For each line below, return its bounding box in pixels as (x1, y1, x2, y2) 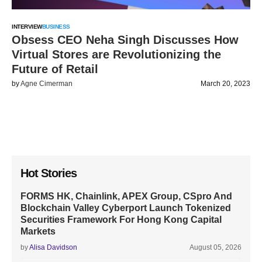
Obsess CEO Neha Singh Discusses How (12, 33, 239, 46)
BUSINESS (42, 23, 70, 30)
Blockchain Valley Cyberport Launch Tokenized (20, 203, 231, 213)
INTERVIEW (12, 23, 42, 30)
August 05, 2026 (189, 243, 242, 251)
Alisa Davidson (29, 243, 77, 251)
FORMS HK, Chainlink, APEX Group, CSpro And (20, 191, 232, 201)
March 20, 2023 (201, 80, 250, 88)
